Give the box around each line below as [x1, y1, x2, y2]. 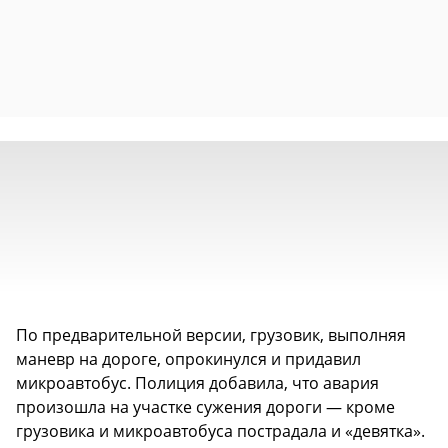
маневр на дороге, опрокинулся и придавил [16, 347, 361, 370]
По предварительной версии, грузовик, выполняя [16, 323, 406, 346]
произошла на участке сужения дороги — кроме [16, 395, 395, 418]
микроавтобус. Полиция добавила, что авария [16, 371, 379, 394]
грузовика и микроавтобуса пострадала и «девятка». [16, 419, 425, 442]
